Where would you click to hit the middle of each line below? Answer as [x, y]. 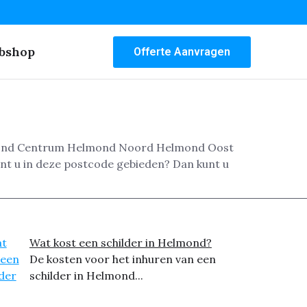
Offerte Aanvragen [182, 51]
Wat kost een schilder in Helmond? [120, 243]
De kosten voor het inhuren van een [122, 259]
